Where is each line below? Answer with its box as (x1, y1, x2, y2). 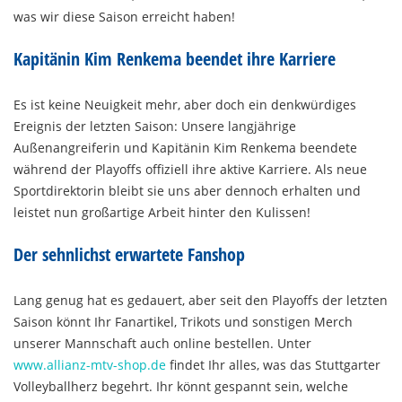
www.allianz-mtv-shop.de (13, 356, 166, 374)
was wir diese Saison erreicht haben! (13, 8, 235, 26)
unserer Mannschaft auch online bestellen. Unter (13, 335, 311, 353)
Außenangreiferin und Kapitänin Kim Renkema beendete (13, 139, 357, 157)
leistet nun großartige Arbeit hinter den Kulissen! (13, 204, 310, 222)
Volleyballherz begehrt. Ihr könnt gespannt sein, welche (13, 378, 348, 396)
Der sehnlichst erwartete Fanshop (13, 242, 245, 267)
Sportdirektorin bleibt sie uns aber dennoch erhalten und (13, 182, 361, 200)
